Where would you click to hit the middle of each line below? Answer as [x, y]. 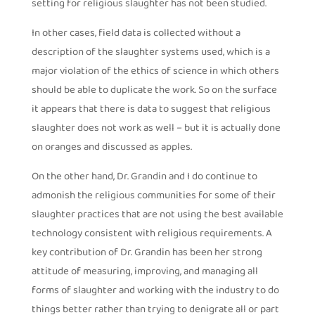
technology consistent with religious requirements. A [152, 234]
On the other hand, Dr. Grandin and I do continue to [144, 177]
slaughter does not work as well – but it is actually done [156, 129]
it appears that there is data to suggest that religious [151, 110]
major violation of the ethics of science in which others [155, 72]
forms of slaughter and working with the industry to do [155, 291]
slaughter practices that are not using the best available [157, 215]
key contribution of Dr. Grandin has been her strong [147, 253]
